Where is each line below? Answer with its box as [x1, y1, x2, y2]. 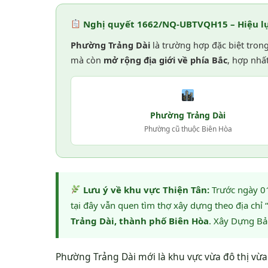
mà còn [71, 53, 103, 66]
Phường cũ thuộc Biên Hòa [144, 123, 232, 134]
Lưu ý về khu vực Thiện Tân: [81, 183, 210, 196]
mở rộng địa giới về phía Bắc [103, 53, 227, 66]
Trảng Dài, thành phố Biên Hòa [71, 214, 209, 227]
